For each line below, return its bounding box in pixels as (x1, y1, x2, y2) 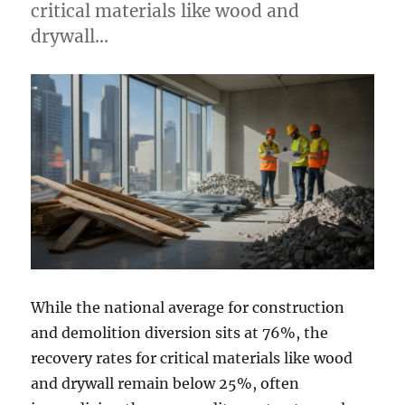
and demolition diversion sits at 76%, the (31, 324, 329, 343)
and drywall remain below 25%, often (31, 374, 300, 393)
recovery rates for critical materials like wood (31, 349, 353, 368)
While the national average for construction (31, 298, 345, 317)
